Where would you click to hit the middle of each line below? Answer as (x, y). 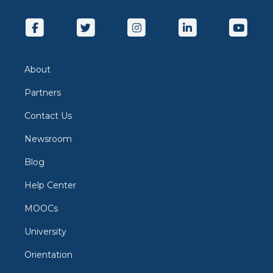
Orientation (48, 255)
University (45, 232)
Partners (43, 93)
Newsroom (48, 139)
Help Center (50, 185)
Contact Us (48, 116)
